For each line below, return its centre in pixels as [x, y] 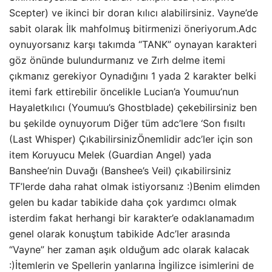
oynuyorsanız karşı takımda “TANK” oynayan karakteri [133, 45]
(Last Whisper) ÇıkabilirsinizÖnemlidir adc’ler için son [131, 139]
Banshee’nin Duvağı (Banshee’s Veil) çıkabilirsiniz [120, 171]
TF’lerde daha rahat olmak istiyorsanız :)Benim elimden [134, 187]
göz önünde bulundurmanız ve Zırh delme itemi [117, 60]
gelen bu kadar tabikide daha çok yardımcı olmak [123, 202]
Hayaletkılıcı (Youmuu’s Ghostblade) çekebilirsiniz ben [133, 108]
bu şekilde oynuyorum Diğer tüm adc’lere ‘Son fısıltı [127, 124]
